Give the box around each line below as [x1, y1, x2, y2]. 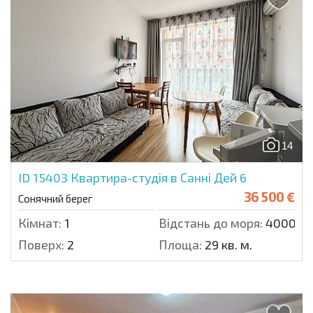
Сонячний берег [18, 192, 93, 205]
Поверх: [18, 237, 64, 253]
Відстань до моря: [159, 215, 263, 231]
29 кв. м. [202, 237, 252, 253]
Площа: [159, 237, 202, 253]
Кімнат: [18, 215, 61, 231]
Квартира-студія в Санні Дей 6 [71, 170, 247, 186]
